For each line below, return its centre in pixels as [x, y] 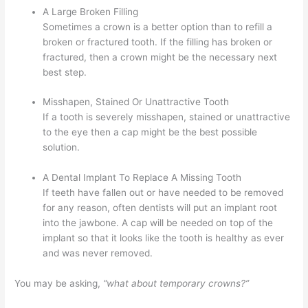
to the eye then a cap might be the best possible [150, 132]
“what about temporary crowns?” [176, 284]
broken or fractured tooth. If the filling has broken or [158, 42]
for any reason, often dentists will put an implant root [160, 208]
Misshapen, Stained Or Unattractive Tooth [136, 102]
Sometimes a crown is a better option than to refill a [158, 26]
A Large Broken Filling [91, 11]
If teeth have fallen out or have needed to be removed [163, 193]
